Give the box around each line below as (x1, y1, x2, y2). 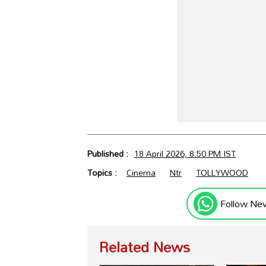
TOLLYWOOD (196, 164, 248, 181)
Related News (99, 233, 190, 261)
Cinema (126, 164, 156, 181)
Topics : (87, 164, 119, 181)
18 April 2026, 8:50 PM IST (134, 145, 236, 162)
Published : (87, 145, 131, 162)
